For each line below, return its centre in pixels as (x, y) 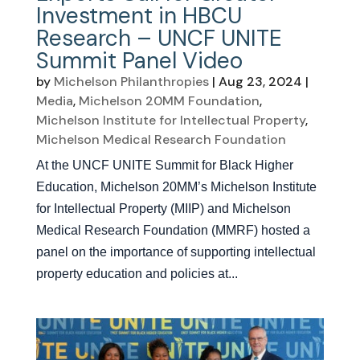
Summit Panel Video (139, 60)
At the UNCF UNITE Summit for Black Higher (164, 165)
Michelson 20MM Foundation (169, 100)
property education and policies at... (137, 273)
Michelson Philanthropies (131, 81)
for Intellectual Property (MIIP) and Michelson (163, 208)
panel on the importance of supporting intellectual (176, 252)
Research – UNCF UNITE (159, 38)
